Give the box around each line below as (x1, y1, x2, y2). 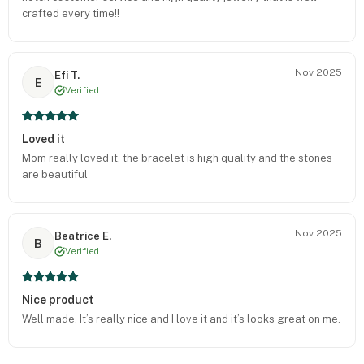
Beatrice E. (54, 229, 111, 242)
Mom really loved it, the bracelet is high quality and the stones (22, 152, 332, 164)
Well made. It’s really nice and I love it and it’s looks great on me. (22, 313, 340, 325)
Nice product (22, 293, 93, 306)
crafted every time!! (22, 7, 119, 19)
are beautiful (22, 168, 88, 180)
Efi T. (54, 68, 80, 81)
